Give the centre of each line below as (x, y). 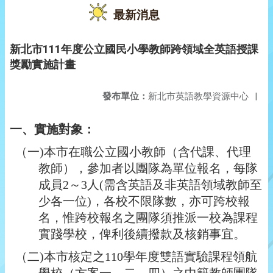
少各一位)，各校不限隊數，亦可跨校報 (144, 201)
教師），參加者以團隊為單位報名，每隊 (148, 168)
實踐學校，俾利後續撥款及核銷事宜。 (142, 234)
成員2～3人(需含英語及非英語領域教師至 (150, 185)
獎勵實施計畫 (43, 64)
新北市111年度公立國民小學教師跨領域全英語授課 (134, 49)
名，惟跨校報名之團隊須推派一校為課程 (148, 218)
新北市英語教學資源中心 (198, 96)
